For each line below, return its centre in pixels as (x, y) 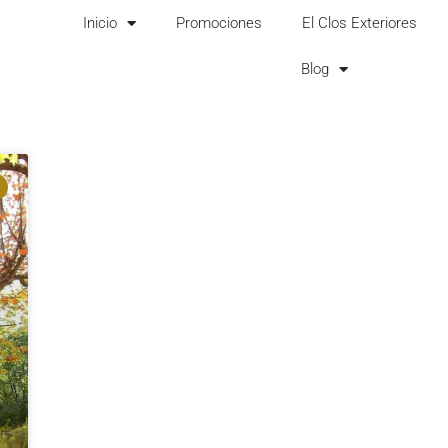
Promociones (218, 23)
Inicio (99, 23)
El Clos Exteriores (359, 23)
